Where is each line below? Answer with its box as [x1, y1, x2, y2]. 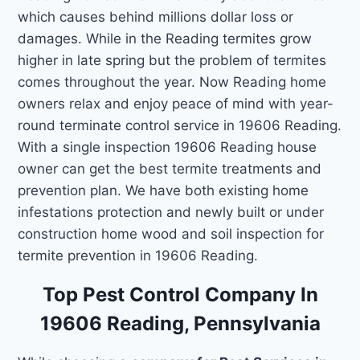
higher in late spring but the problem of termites [18, 51, 327, 68]
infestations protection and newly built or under [18, 203, 325, 220]
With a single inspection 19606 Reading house [18, 138, 317, 155]
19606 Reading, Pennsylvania [39, 311, 321, 335]
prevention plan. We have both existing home [18, 182, 309, 198]
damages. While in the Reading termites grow [18, 30, 313, 47]
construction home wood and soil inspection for [18, 225, 325, 242]
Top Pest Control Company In [42, 282, 318, 306]
